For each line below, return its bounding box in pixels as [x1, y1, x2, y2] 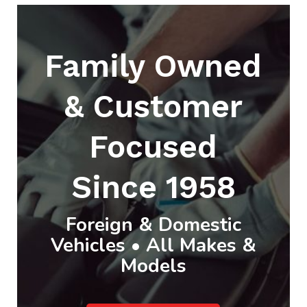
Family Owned [45, 47, 262, 85]
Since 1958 [71, 169, 236, 206]
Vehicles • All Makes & [50, 232, 256, 259]
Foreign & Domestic [65, 212, 241, 238]
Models [120, 253, 186, 280]
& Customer [64, 88, 243, 125]
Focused [89, 128, 218, 166]
